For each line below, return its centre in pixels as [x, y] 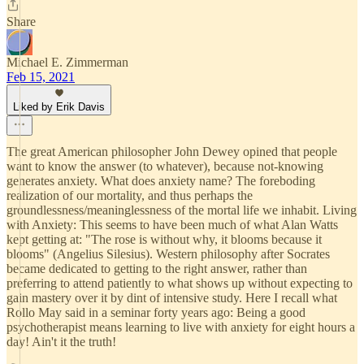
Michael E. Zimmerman [67, 62]
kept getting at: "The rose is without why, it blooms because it [164, 239]
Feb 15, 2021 [41, 77]
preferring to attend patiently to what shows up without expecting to [180, 283]
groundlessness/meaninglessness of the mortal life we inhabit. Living [182, 210]
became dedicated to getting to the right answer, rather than [157, 269]
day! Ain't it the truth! [61, 342]
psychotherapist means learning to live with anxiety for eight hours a [181, 327]
